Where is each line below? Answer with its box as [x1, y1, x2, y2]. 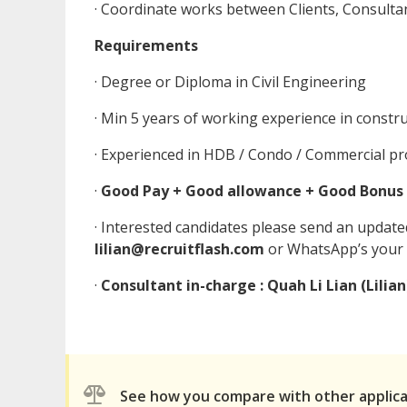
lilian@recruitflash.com [94, 239, 264, 260]
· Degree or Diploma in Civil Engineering [94, 72, 366, 93]
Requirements [94, 35, 198, 56]
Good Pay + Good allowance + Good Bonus [101, 181, 403, 202]
